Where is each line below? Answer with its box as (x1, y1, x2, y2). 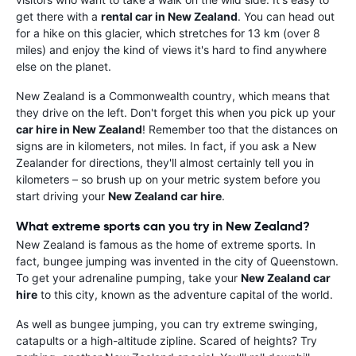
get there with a (16, 10, 101, 24)
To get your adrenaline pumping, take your (16, 271, 241, 285)
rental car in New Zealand (101, 10, 238, 24)
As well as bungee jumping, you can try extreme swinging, (16, 317, 318, 331)
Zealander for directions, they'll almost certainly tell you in (16, 156, 314, 170)
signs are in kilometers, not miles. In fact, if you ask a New (16, 139, 316, 153)
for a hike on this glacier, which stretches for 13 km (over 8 (16, 26, 320, 41)
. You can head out (238, 10, 335, 24)
